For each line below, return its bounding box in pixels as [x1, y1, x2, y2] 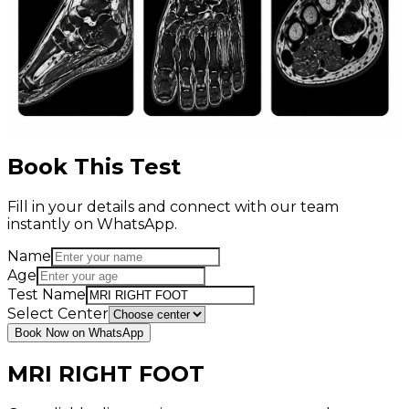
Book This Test [7, 153, 181, 181]
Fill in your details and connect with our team [7, 197, 339, 215]
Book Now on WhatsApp [15, 325, 143, 340]
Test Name [7, 285, 86, 303]
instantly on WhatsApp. [7, 215, 177, 233]
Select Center [7, 304, 109, 322]
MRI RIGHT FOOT [7, 360, 204, 387]
